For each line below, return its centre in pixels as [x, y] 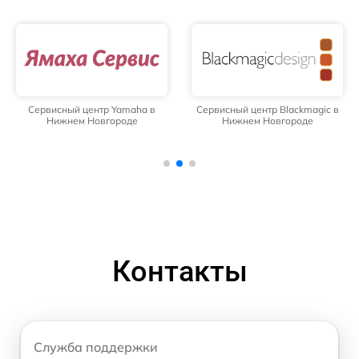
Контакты [179, 271]
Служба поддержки [96, 347]
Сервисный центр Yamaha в [92, 109]
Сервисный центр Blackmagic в [267, 109]
